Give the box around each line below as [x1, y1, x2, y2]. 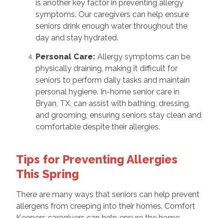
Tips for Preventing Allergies [16, 152, 178, 167]
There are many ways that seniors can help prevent [16, 190, 200, 200]
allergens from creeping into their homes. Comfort [16, 201, 195, 211]
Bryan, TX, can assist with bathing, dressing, [35, 99, 190, 109]
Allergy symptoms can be [95, 52, 190, 62]
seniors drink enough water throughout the [35, 21, 187, 31]
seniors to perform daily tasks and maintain [35, 75, 190, 85]
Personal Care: [35, 52, 95, 62]
